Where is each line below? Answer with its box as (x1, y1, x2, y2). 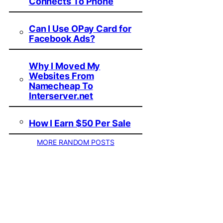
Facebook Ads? (28, 33, 95, 44)
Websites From (28, 71, 94, 82)
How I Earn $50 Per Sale (28, 118, 131, 129)
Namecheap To (28, 81, 93, 92)
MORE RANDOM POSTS (37, 138, 114, 147)
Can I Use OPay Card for (28, 23, 131, 34)
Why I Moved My (28, 61, 101, 72)
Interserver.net (28, 91, 94, 102)
